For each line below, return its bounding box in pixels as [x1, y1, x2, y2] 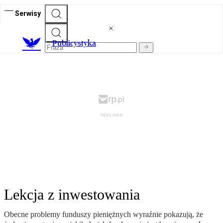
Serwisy [15, 9, 41, 17]
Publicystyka [52, 38, 96, 48]
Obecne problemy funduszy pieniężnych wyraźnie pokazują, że [4, 210, 203, 219]
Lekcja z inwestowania [4, 186, 140, 203]
